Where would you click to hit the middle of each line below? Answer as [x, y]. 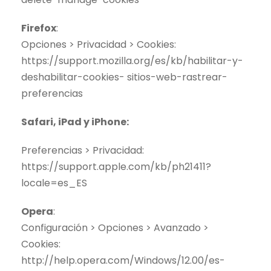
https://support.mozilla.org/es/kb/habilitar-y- [132, 61]
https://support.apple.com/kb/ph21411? [116, 167]
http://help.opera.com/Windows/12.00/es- [123, 261]
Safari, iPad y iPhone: [75, 122]
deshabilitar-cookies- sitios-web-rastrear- [124, 77]
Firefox [39, 28]
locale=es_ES [54, 183]
